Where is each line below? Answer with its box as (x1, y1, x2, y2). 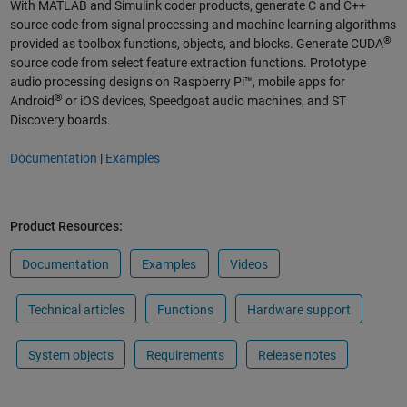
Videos (229, 256, 268, 272)
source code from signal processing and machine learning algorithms (9, 17, 396, 33)
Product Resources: (9, 219, 123, 234)
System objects (27, 347, 114, 362)
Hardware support (246, 302, 351, 317)
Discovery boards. (9, 113, 111, 128)
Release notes (257, 347, 336, 362)
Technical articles (27, 302, 124, 317)
